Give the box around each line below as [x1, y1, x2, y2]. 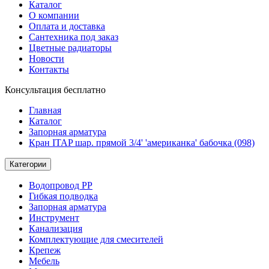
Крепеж [29, 245, 61, 255]
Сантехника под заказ [29, 32, 118, 42]
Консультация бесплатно [5, 85, 106, 95]
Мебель [29, 256, 59, 266]
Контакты [29, 64, 69, 74]
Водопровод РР [29, 180, 92, 190]
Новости [29, 53, 64, 64]
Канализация [29, 223, 82, 234]
